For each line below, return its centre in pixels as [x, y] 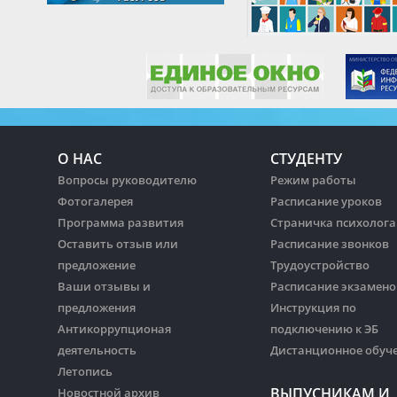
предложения [97, 308]
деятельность [97, 350]
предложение [97, 265]
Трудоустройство [320, 265]
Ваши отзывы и [104, 287]
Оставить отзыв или [118, 244]
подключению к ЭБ [324, 329]
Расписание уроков [326, 202]
